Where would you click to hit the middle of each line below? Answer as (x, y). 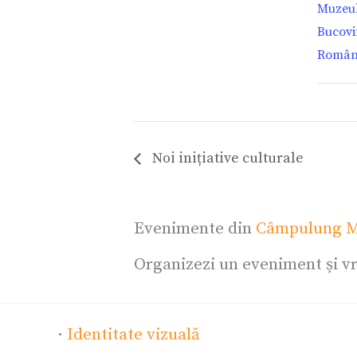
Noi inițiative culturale (226, 159)
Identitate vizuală (133, 335)
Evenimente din (195, 229)
